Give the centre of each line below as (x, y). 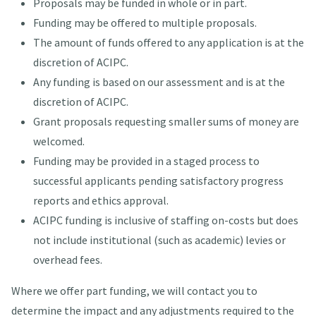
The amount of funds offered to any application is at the (168, 43)
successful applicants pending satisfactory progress (158, 181)
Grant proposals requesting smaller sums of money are (166, 122)
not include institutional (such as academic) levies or (159, 240)
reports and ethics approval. (101, 201)
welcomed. (59, 141)
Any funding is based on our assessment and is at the (159, 82)
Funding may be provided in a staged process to (146, 161)
